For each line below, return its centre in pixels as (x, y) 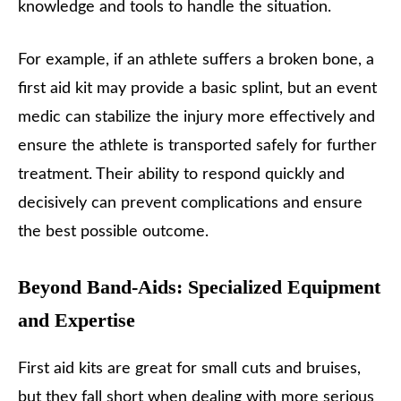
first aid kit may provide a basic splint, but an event (197, 89)
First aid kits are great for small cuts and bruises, (189, 369)
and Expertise (77, 320)
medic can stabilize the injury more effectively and (196, 118)
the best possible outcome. (113, 232)
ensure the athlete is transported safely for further (197, 146)
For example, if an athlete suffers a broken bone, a (196, 60)
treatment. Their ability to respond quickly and (181, 175)
